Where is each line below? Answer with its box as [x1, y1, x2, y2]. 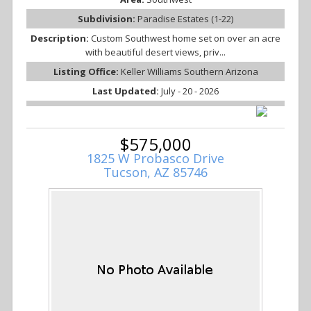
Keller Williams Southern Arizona [120, 65, 258, 78]
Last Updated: [92, 85, 161, 98]
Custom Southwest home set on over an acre [91, 32, 280, 45]
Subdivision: [78, 12, 137, 26]
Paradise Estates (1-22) [137, 12, 233, 26]
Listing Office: [53, 65, 121, 78]
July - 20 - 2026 [161, 85, 219, 98]
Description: [31, 32, 91, 45]
